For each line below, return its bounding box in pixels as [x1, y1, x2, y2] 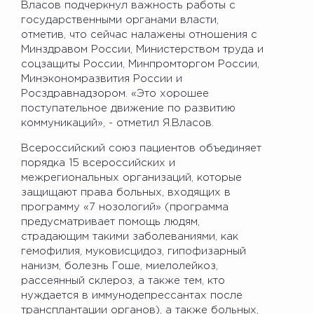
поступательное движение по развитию [21, 103, 235, 113]
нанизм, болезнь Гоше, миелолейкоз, [21, 261, 218, 271]
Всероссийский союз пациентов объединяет [21, 143, 261, 153]
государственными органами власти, [21, 15, 219, 25]
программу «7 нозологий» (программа [21, 202, 228, 212]
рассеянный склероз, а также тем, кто [21, 275, 225, 285]
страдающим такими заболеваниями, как [21, 231, 238, 241]
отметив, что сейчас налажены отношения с [21, 29, 257, 39]
